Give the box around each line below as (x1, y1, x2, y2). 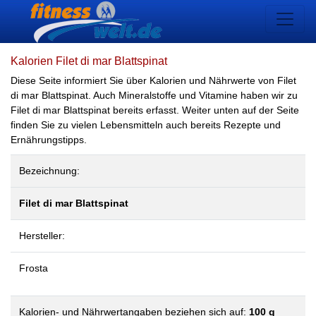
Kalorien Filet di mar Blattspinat (11, 55, 167, 67)
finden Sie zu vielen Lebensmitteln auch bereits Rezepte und (11, 119, 281, 130)
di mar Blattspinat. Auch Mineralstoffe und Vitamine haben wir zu (11, 90, 298, 101)
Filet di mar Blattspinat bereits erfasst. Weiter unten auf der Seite (11, 104, 299, 116)
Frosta (19, 262, 48, 274)
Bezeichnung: (19, 165, 80, 176)
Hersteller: (19, 230, 65, 241)
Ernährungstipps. (11, 134, 87, 145)
